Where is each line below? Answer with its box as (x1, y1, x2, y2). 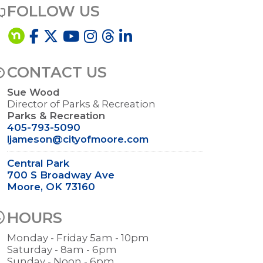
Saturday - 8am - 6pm (7, 244, 119, 255)
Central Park (7, 157, 69, 169)
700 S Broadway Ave (7, 169, 114, 181)
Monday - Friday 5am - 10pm (7, 232, 151, 244)
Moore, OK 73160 (7, 181, 95, 193)
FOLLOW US (7, 2, 100, 20)
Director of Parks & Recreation (7, 98, 156, 110)
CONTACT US (7, 63, 107, 81)
